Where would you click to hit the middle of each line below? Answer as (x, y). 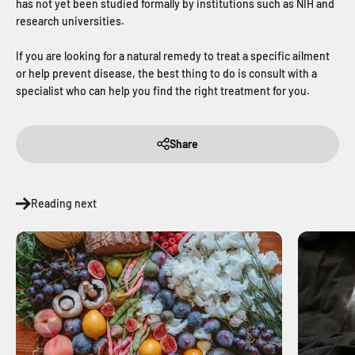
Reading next (64, 204)
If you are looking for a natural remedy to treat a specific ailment (173, 56)
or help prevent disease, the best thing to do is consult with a (166, 74)
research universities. (71, 21)
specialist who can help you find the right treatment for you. (163, 91)
